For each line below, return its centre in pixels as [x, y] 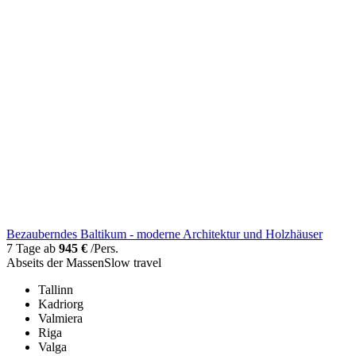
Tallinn [56, 289]
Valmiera [60, 318]
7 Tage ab [33, 248]
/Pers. [103, 248]
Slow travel [133, 262]
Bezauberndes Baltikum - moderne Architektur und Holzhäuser [164, 234]
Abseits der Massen [55, 262]
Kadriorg [61, 304]
